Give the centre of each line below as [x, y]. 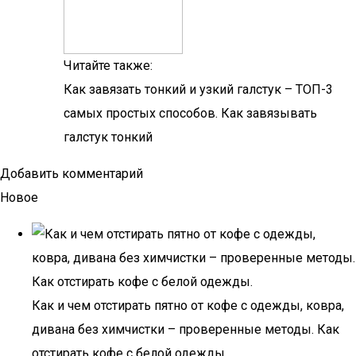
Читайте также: [108, 66]
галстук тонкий [108, 137]
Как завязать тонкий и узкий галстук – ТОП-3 [198, 89]
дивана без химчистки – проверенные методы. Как [186, 329]
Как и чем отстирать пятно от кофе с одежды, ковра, [188, 306]
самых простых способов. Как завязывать [190, 113]
